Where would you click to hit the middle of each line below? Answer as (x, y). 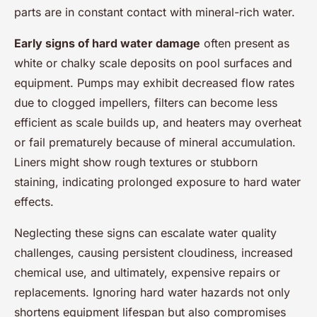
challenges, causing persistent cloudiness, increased (154, 253)
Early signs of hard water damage (107, 43)
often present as (245, 43)
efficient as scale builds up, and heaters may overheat (158, 122)
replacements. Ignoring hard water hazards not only (152, 292)
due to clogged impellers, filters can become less (146, 103)
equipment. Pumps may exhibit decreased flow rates (154, 83)
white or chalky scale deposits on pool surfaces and (153, 63)
